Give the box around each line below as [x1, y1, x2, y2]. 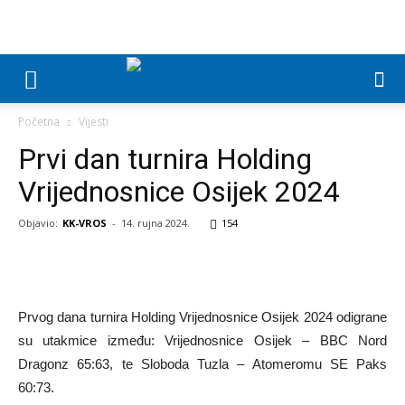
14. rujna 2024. [121, 216, 190, 230]
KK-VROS [62, 216, 107, 230]
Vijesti [79, 114, 108, 129]
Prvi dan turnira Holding [18, 142, 312, 176]
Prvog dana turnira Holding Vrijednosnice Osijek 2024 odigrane [18, 309, 387, 325]
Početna [18, 114, 60, 129]
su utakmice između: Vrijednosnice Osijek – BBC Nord [18, 333, 387, 348]
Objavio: [18, 216, 58, 230]
